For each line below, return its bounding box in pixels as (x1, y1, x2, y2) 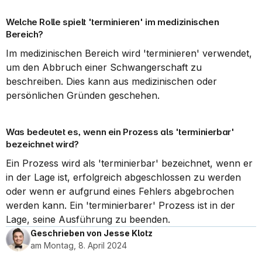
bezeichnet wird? (6, 139, 79, 150)
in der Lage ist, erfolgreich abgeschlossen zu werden (6, 171, 241, 183)
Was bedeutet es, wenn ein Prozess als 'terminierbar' (6, 126, 235, 137)
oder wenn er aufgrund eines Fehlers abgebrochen (6, 185, 234, 197)
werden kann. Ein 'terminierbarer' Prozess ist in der (6, 199, 235, 211)
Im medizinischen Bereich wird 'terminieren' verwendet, (6, 47, 252, 59)
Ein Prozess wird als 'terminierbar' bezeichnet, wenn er (6, 157, 253, 169)
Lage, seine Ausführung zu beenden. (6, 213, 170, 225)
